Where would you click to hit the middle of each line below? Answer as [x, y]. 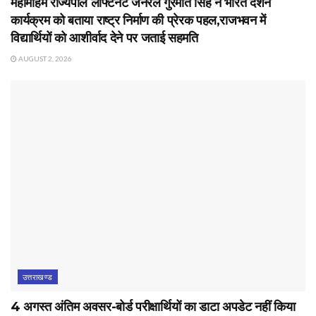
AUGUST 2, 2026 [44, 59]
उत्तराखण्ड [38, 276]
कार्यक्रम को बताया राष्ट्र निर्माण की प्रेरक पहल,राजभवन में [138, 21]
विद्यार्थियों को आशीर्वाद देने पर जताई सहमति [104, 38]
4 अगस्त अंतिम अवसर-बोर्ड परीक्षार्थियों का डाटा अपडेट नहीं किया [153, 306]
